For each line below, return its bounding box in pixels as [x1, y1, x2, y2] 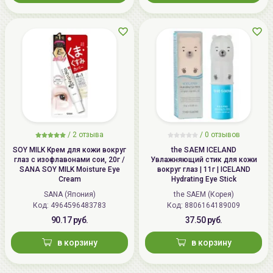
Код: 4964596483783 [51, 200, 106, 210]
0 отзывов [204, 130, 240, 139]
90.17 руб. [51, 214, 88, 225]
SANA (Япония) [43, 190, 96, 199]
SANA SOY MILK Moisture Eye [19, 165, 120, 174]
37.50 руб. [185, 214, 222, 225]
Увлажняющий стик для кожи [150, 155, 257, 164]
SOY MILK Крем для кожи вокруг [13, 145, 126, 154]
